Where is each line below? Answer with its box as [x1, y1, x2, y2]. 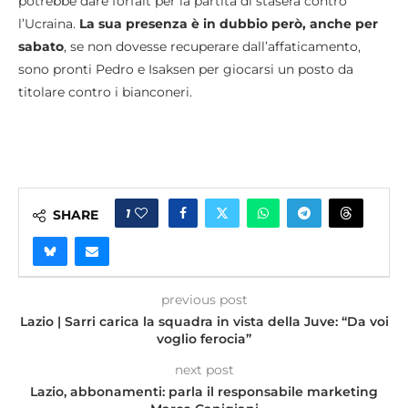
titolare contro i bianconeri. [18, 84, 192, 101]
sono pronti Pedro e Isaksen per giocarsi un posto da [18, 61, 353, 78]
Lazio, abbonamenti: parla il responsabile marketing [30, 383, 378, 401]
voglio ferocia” [157, 331, 251, 348]
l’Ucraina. [18, 15, 79, 33]
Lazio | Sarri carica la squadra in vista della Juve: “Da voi [19, 313, 389, 331]
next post [174, 362, 234, 379]
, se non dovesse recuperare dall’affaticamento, [64, 38, 361, 56]
